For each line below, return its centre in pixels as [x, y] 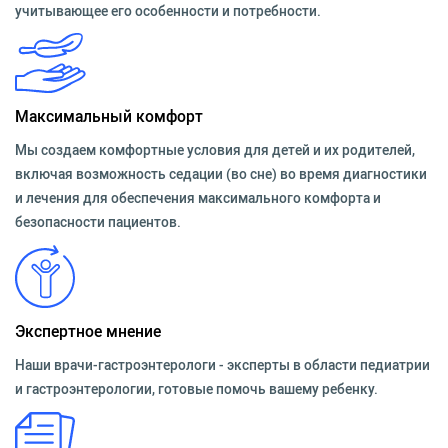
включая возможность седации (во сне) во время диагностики [221, 173]
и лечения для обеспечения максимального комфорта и [198, 197]
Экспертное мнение [88, 330]
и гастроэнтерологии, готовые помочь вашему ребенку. [196, 388]
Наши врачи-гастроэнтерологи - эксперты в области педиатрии [222, 364]
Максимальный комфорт [109, 115]
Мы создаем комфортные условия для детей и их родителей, [215, 149]
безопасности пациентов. [98, 221]
